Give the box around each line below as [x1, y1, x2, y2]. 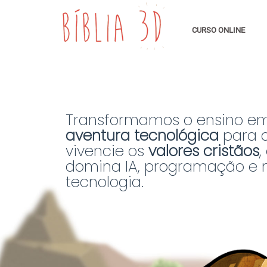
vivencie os [65, 141, 148, 162]
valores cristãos [148, 141, 259, 162]
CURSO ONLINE [192, 25, 246, 35]
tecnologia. [65, 172, 144, 193]
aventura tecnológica [65, 125, 223, 147]
